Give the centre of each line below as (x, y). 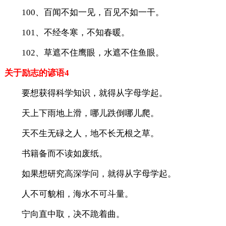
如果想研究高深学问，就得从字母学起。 (99, 174)
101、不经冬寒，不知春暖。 (75, 32)
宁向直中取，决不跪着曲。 (73, 214)
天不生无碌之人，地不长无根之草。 (90, 133)
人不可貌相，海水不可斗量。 (77, 194)
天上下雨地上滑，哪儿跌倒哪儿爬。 (90, 113)
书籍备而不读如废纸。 (64, 153)
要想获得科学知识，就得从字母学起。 (94, 93)
